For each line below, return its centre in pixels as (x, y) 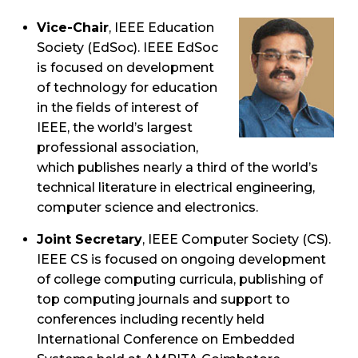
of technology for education (127, 87)
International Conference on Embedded (166, 339)
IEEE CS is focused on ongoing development (181, 259)
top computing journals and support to (163, 299)
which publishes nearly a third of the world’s (177, 167)
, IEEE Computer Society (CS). (237, 239)
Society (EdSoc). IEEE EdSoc (127, 47)
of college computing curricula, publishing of (180, 279)
